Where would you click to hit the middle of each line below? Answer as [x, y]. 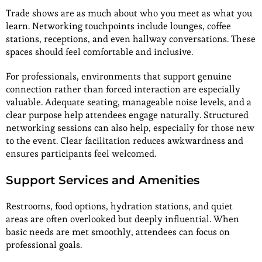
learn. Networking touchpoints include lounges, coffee [118, 26]
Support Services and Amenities [104, 180]
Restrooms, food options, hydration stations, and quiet [119, 206]
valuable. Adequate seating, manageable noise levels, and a [129, 102]
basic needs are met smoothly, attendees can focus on [118, 232]
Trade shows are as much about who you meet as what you [129, 13]
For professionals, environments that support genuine [119, 77]
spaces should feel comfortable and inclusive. [101, 52]
